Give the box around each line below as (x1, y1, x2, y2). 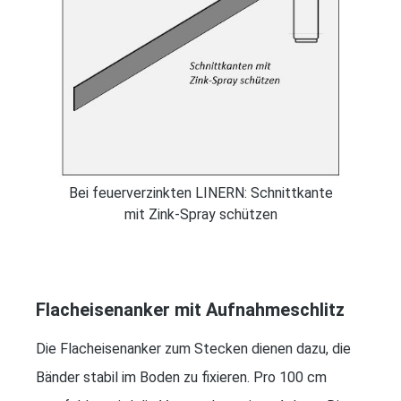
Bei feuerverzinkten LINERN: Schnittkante (68, 183, 333, 201)
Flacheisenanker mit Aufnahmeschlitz (36, 298, 345, 320)
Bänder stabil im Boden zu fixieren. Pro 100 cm (36, 368, 327, 386)
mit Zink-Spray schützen (124, 205, 277, 223)
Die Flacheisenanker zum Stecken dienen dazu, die (36, 339, 351, 357)
